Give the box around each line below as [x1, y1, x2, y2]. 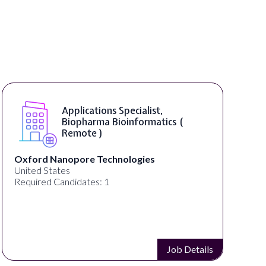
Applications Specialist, [62, 104, 163, 118]
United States [14, 164, 71, 176]
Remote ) [62, 126, 104, 140]
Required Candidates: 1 [14, 175, 110, 187]
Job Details [167, 243, 214, 255]
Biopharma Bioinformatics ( [62, 115, 183, 129]
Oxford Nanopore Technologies [14, 153, 156, 164]
